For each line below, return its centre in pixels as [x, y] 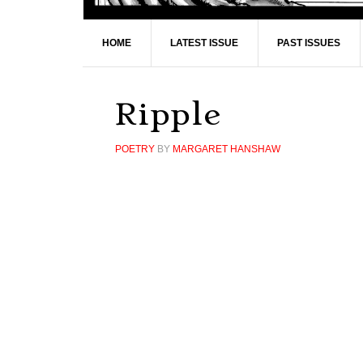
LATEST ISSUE [204, 43]
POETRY [135, 149]
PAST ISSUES [309, 43]
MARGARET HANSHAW [226, 149]
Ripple [168, 114]
